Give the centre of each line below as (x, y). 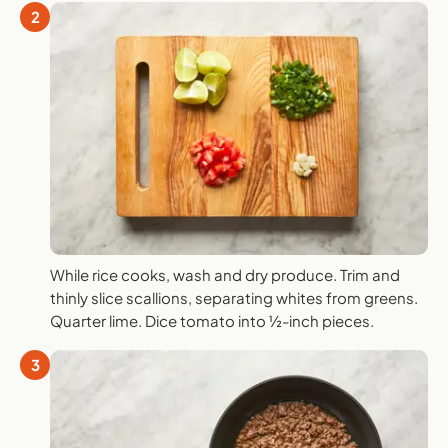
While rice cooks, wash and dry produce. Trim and (225, 274)
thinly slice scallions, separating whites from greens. (234, 297)
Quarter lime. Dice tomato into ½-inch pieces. (212, 320)
